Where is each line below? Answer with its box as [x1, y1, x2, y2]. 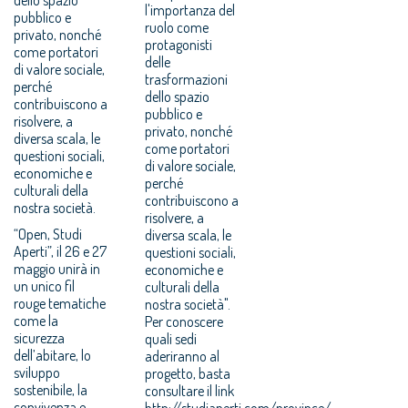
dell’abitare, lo [14, 345, 91, 364]
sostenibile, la [14, 380, 87, 399]
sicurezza [14, 328, 65, 347]
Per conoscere [145, 311, 224, 331]
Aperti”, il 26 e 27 [14, 241, 107, 260]
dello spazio [145, 87, 210, 106]
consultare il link [145, 381, 235, 400]
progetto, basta [145, 363, 231, 382]
